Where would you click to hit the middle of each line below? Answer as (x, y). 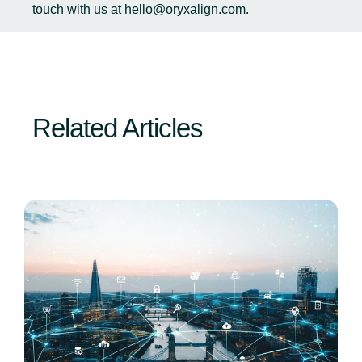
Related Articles (118, 128)
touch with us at (78, 9)
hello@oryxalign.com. (187, 9)
